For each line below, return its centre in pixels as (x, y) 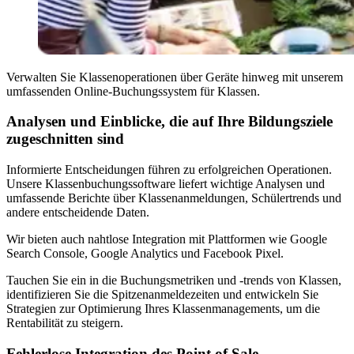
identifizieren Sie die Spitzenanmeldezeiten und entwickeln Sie (162, 295)
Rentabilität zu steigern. (65, 323)
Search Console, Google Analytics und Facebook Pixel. (145, 254)
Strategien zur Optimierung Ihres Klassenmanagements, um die (163, 309)
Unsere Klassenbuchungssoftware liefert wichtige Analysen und (166, 184)
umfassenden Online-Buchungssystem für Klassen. (133, 91)
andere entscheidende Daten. (78, 213)
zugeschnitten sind (65, 139)
